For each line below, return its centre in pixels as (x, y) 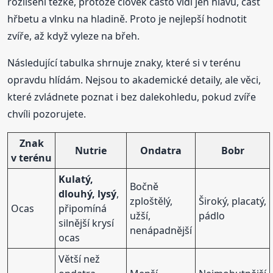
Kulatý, (76, 179)
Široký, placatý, (233, 201)
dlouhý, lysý (88, 193)
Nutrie (91, 150)
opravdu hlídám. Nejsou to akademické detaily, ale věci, (134, 80)
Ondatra (161, 150)
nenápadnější (161, 230)
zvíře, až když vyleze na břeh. (74, 36)
